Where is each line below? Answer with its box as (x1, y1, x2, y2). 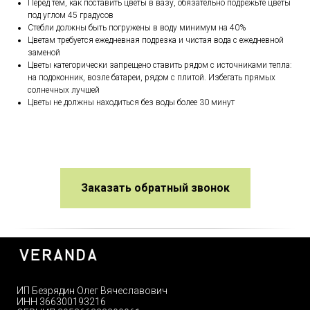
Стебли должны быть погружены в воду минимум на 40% (28, 23, 246, 33)
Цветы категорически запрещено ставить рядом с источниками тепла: (28, 60, 292, 71)
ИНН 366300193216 (17, 296, 106, 308)
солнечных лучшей (28, 85, 100, 95)
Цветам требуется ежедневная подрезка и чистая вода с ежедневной (28, 35, 284, 46)
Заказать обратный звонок (80, 181, 230, 195)
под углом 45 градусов (28, 10, 113, 21)
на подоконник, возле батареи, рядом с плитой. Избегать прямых (28, 73, 275, 83)
